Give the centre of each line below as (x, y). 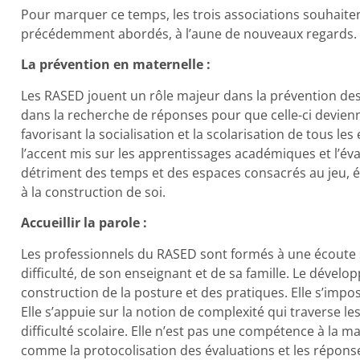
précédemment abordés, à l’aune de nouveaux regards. (188, 34)
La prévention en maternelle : (115, 65)
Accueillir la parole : (84, 223)
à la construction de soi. (93, 192)
